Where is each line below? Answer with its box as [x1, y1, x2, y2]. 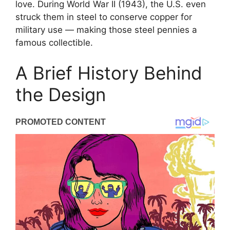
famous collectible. [15, 37, 93, 48]
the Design [15, 84, 106, 106]
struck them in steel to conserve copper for [15, 11, 192, 22]
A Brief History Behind [15, 62, 202, 84]
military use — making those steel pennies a [15, 24, 197, 35]
